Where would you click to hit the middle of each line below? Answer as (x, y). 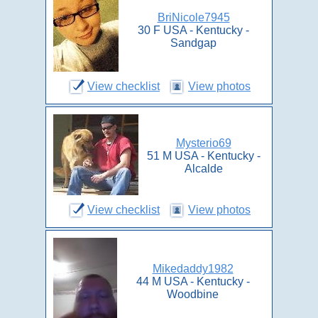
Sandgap (193, 43)
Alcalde (203, 169)
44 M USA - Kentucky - (193, 281)
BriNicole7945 (193, 17)
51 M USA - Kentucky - (203, 156)
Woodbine (193, 294)
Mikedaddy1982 (193, 269)
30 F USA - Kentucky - (193, 30)
